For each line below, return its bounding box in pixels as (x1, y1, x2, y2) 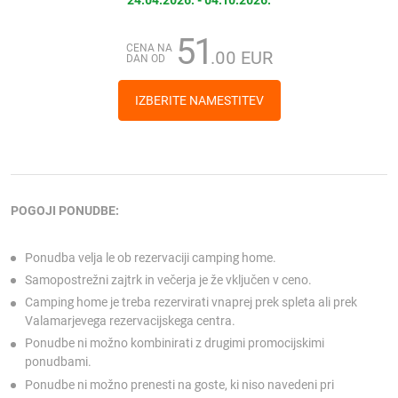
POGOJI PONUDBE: (11, 203, 119, 218)
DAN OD (125, 52, 165, 65)
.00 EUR (210, 47, 273, 68)
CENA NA (125, 41, 172, 54)
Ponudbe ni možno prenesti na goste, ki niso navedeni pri (25, 377, 334, 392)
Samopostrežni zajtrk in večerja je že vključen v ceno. (25, 272, 312, 287)
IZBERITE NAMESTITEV (134, 92, 264, 107)
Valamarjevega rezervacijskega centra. (25, 314, 235, 329)
